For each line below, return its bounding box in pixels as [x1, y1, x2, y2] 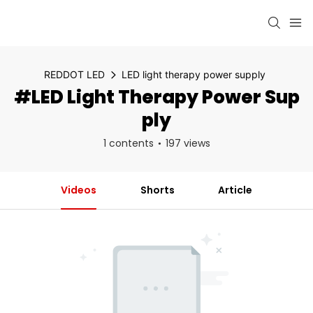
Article [218, 182, 253, 197]
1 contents [103, 136, 154, 150]
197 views [165, 136, 210, 150]
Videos [60, 182, 96, 197]
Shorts [140, 182, 175, 197]
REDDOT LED [44, 68, 105, 80]
